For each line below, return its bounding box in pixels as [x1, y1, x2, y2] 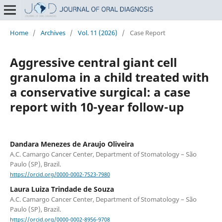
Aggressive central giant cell [9, 54, 177, 70]
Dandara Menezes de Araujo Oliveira [9, 139, 134, 149]
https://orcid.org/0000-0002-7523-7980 [9, 171, 110, 178]
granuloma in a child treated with [9, 68, 209, 85]
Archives [40, 28, 65, 37]
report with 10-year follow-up [9, 98, 184, 115]
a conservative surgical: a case [9, 83, 190, 100]
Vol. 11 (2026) [77, 28, 117, 37]
